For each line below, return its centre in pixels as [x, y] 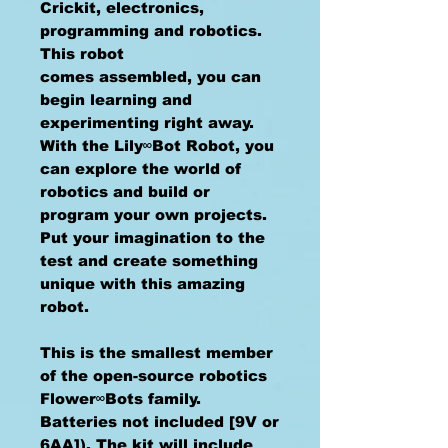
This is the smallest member [156, 352]
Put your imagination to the [152, 237]
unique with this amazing [142, 283]
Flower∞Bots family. [120, 398]
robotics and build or [125, 191]
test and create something [149, 260]
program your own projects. [153, 214]
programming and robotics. [151, 30]
